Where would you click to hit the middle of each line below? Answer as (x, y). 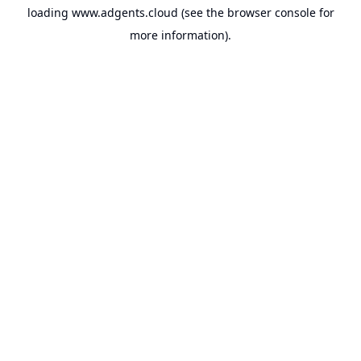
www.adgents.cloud (124, 12)
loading (49, 12)
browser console (271, 12)
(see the (201, 12)
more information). (180, 35)
